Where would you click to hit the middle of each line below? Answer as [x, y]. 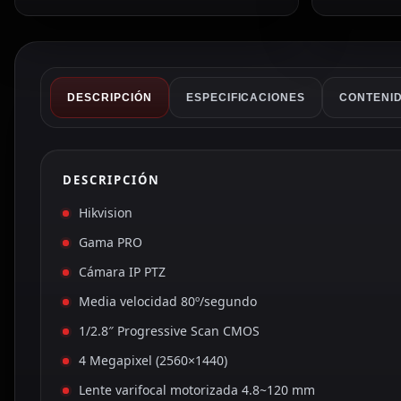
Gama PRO [111, 243]
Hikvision [106, 213]
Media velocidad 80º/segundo [168, 302]
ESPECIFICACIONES [246, 98]
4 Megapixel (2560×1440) [154, 361]
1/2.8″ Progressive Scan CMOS [170, 331]
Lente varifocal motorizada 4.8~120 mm [197, 390]
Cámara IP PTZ [123, 272]
